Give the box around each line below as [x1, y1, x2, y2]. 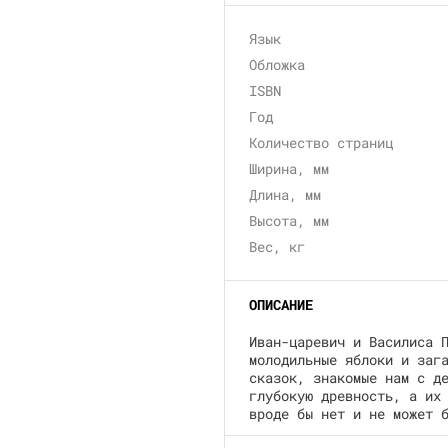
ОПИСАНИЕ [249, 295, 313, 314]
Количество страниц [249, 133, 393, 152]
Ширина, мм [249, 159, 329, 178]
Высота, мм [249, 211, 329, 230]
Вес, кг [249, 237, 305, 256]
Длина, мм [249, 185, 321, 204]
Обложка [249, 55, 305, 74]
